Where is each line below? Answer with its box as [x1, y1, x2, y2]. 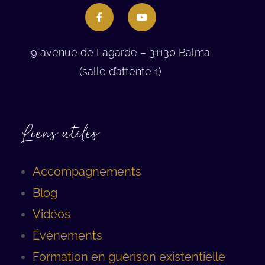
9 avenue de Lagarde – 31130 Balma [31, 46, 211, 59]
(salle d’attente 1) [79, 65, 162, 78]
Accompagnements [33, 164, 141, 179]
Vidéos [33, 207, 70, 222]
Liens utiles [21, 126, 99, 143]
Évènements [33, 228, 102, 243]
